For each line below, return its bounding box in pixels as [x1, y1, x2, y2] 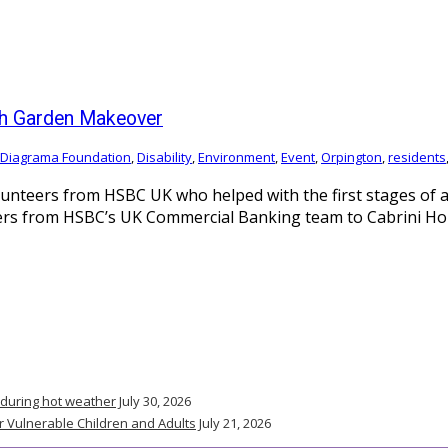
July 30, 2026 [119, 392, 191, 411]
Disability [137, 147, 192, 166]
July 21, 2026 [199, 414, 271, 433]
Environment [198, 147, 275, 166]
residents [388, 147, 446, 166]
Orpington [321, 147, 382, 166]
